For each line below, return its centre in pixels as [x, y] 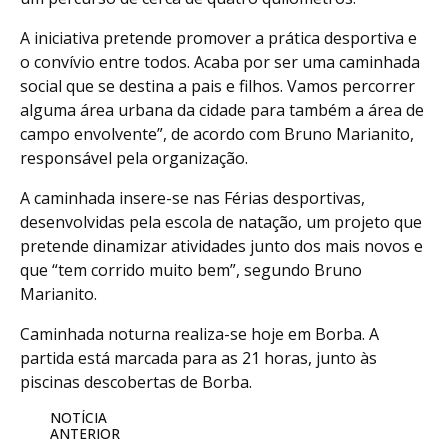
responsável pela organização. [134, 158]
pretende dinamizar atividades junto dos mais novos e [221, 246]
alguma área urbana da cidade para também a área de [222, 110]
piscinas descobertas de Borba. [136, 382]
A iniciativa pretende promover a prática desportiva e [218, 38]
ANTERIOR [85, 434]
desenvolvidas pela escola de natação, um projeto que [221, 222]
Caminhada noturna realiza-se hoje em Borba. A [199, 334]
